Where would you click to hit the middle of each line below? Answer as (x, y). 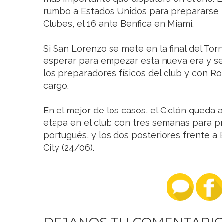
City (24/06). (70, 148)
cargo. (57, 86)
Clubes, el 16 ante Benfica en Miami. (120, 24)
